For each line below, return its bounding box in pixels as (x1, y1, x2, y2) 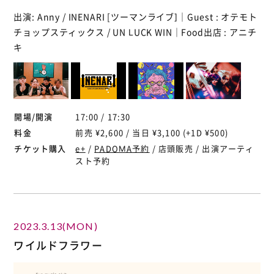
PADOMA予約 (94, 142, 150, 154)
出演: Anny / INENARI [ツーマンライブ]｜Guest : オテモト (13, 10, 257, 23)
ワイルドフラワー (13, 237, 103, 253)
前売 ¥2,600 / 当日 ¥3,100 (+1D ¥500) (75, 126, 228, 138)
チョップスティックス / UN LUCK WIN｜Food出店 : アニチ (13, 25, 257, 38)
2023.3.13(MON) (13, 220, 98, 232)
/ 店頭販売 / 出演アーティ (149, 142, 254, 154)
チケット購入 (14, 142, 67, 154)
